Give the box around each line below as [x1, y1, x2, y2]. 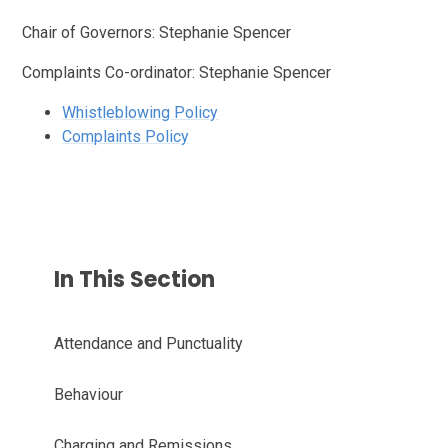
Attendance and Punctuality [54, 333, 244, 353]
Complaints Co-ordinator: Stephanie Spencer [22, 62, 336, 82]
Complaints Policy [62, 126, 190, 146]
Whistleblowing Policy [62, 102, 219, 122]
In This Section [54, 263, 216, 295]
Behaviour [54, 384, 124, 404]
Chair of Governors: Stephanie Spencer [22, 22, 292, 42]
